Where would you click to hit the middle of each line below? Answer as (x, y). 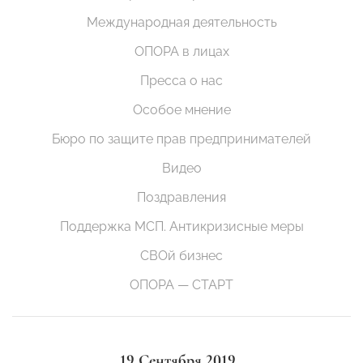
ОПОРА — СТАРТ (181, 285)
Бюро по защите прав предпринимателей (181, 139)
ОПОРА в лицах (181, 52)
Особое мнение (181, 110)
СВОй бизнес (181, 256)
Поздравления (181, 198)
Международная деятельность (181, 23)
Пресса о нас (181, 81)
